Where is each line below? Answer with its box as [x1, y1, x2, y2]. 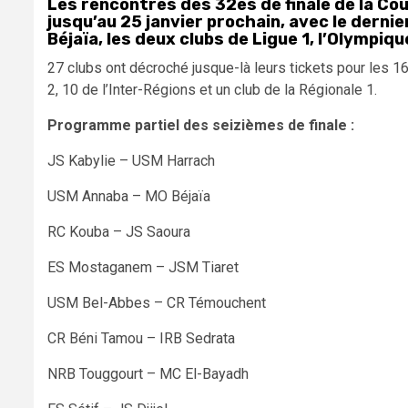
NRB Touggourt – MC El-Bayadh [47, 364, 249, 382]
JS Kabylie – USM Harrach [47, 151, 215, 169]
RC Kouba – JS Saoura [47, 222, 190, 240]
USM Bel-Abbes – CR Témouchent [47, 293, 266, 311]
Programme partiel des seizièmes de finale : [47, 116, 358, 134]
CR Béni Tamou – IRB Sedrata [47, 329, 235, 347]
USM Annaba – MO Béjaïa [47, 187, 210, 205]
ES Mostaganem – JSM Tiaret [47, 258, 239, 276]
